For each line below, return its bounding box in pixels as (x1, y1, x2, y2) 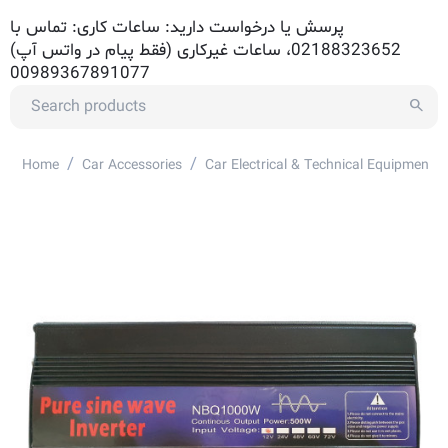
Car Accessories (82, 156, 182, 175)
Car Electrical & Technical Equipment (205, 156, 434, 175)
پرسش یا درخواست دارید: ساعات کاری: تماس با (10, 16, 344, 39)
